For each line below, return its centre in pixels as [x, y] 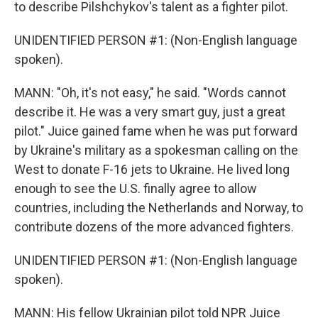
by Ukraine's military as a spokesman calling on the [156, 150]
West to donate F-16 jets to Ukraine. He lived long [152, 169]
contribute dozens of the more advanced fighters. [154, 227]
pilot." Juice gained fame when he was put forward [156, 131]
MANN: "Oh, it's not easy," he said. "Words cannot [150, 93]
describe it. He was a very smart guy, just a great [150, 112]
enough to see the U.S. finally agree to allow [136, 188]
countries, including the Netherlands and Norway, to [159, 208]
